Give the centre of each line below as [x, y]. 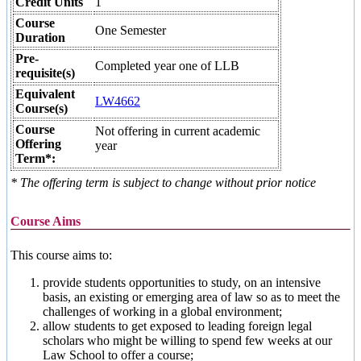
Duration [40, 37]
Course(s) [41, 108]
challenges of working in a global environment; [162, 311]
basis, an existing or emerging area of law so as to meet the [191, 297]
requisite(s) [45, 73]
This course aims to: [61, 255]
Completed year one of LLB [167, 65]
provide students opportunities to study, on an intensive [182, 282]
